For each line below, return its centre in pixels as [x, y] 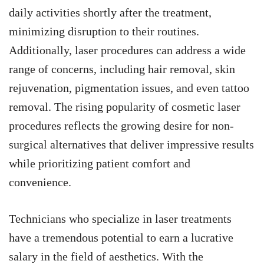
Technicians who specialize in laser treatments [120, 219]
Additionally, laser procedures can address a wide [127, 50]
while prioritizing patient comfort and [100, 164]
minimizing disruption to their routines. [104, 32]
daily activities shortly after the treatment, [110, 13]
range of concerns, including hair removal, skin [122, 69]
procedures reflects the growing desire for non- [121, 126]
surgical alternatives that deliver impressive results [131, 145]
